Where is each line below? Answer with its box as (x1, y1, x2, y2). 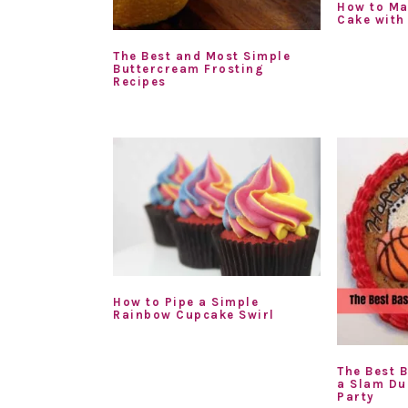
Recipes (113, 75, 167, 89)
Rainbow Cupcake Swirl (113, 308, 275, 322)
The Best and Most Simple (113, 49, 291, 64)
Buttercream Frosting (113, 62, 264, 76)
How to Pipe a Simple (113, 295, 259, 310)
